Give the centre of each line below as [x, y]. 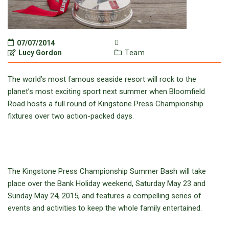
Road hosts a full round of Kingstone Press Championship [106, 104]
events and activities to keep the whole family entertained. [105, 208]
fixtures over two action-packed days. [71, 116]
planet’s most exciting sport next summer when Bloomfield [106, 91]
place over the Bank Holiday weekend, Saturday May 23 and [107, 184]
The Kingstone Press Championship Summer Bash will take [107, 171]
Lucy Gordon [39, 53]
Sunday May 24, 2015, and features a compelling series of [105, 196]
